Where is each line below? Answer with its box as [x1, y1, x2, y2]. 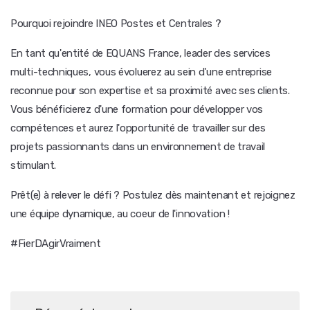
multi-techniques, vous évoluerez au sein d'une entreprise [10, 66, 272, 78]
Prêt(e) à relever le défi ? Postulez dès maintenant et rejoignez [10, 189, 295, 201]
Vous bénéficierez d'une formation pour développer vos [10, 103, 264, 116]
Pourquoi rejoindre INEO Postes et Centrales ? [10, 17, 221, 30]
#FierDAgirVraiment [10, 237, 101, 250]
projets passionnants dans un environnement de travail [10, 140, 266, 153]
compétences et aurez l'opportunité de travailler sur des [10, 122, 266, 134]
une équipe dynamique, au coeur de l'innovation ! [10, 208, 230, 220]
